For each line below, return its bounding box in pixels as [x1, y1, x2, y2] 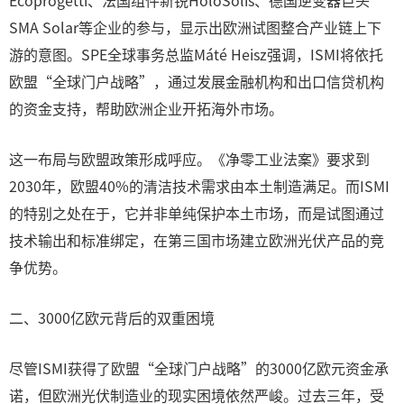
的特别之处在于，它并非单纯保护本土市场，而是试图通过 [9, 202, 384, 224]
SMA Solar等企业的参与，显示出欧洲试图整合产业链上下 [9, 16, 381, 38]
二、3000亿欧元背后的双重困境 [9, 307, 215, 328]
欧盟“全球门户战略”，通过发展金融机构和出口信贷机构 [9, 70, 384, 92]
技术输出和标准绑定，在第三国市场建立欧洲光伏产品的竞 [9, 229, 384, 251]
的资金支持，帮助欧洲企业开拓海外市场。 [9, 97, 283, 119]
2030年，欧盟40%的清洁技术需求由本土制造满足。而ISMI [9, 175, 390, 197]
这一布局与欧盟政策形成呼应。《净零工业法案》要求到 [9, 148, 370, 170]
